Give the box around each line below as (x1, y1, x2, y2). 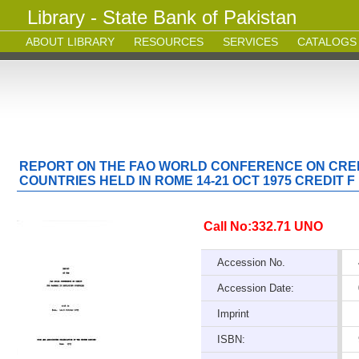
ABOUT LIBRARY (26, 35, 115, 48)
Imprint (217, 308, 249, 320)
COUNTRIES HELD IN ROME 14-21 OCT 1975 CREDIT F (19, 174, 355, 188)
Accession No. (217, 256, 285, 268)
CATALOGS (297, 35, 357, 48)
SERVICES (223, 35, 278, 48)
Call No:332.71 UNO (204, 220, 323, 233)
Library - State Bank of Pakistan (27, 6, 296, 28)
